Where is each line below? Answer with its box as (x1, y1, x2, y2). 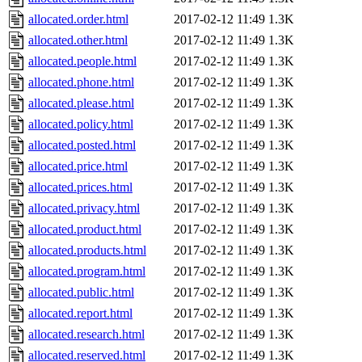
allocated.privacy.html (28, 201, 140, 216)
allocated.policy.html (28, 117, 133, 132)
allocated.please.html (28, 96, 134, 111)
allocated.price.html (28, 159, 128, 174)
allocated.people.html (28, 54, 137, 69)
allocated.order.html (28, 12, 128, 27)
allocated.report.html (28, 306, 133, 321)
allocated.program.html (28, 264, 145, 279)
